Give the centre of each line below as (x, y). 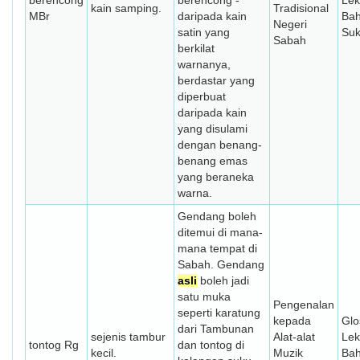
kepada (292, 321)
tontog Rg (54, 345)
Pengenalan (304, 305)
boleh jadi (223, 280)
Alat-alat (294, 337)
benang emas (213, 161)
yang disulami (213, 129)
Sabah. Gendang (221, 264)
